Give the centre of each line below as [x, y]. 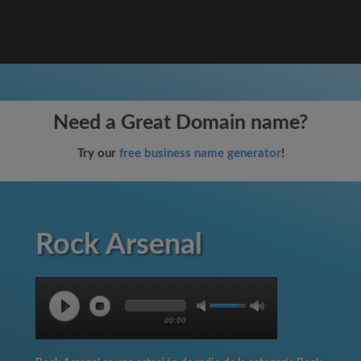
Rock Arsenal [119, 245]
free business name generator [200, 154]
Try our [98, 154]
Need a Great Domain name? [180, 123]
